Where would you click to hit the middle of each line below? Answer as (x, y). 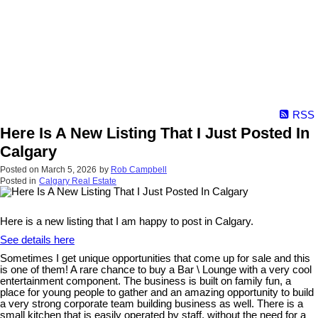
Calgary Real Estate (78, 181)
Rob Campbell (139, 170)
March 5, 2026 (69, 170)
